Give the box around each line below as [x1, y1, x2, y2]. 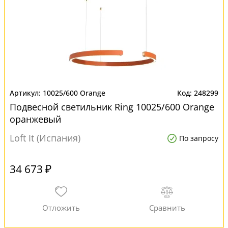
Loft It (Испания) [10, 132, 80, 144]
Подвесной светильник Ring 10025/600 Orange [10, 101, 214, 113]
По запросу [179, 133, 218, 143]
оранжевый [10, 113, 61, 125]
